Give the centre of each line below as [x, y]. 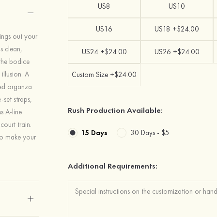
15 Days [94, 132]
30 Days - [146, 132]
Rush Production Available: [116, 110]
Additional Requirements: [113, 166]
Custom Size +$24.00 [104, 75]
